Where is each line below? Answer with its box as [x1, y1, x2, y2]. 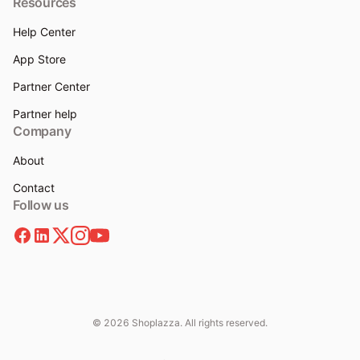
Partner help [13, 107, 77, 121]
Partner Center [13, 80, 90, 94]
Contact [13, 181, 55, 195]
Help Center [13, 25, 76, 39]
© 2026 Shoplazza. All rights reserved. [92, 317, 268, 329]
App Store [13, 52, 66, 67]
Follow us [13, 197, 69, 214]
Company [13, 123, 72, 140]
